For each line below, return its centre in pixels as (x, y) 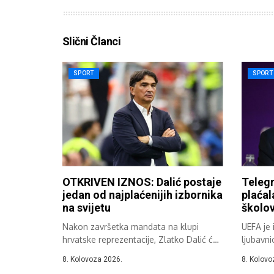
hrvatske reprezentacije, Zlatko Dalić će (140, 239)
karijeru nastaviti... (98, 252)
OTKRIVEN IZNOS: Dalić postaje (142, 182)
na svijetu (87, 207)
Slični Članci (91, 41)
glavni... (257, 252)
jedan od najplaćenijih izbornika (143, 194)
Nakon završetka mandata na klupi (131, 226)
